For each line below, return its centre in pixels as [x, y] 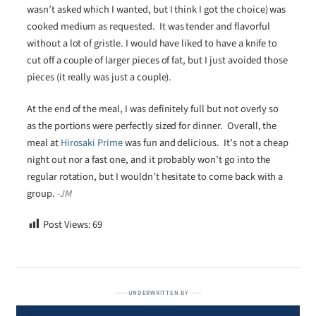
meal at [44, 142]
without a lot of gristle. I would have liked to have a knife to [152, 44]
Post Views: [67, 224]
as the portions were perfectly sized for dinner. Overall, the [152, 126]
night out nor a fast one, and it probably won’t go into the [149, 159]
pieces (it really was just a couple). [99, 78]
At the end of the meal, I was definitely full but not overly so [153, 109]
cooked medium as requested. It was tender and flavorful [148, 27]
